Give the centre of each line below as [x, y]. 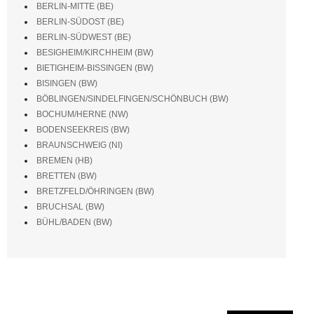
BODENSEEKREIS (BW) [83, 129]
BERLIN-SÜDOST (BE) [80, 21]
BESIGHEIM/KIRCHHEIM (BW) [95, 52]
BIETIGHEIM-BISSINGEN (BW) [95, 68]
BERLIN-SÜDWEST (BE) [84, 37]
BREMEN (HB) [64, 160]
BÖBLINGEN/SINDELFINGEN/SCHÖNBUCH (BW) [132, 98]
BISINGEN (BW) [67, 83]
